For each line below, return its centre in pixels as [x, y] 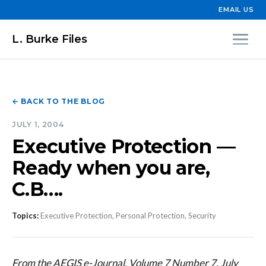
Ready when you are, [111, 168]
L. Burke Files [50, 39]
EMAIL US [236, 9]
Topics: [25, 216]
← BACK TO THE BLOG [58, 101]
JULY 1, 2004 [38, 124]
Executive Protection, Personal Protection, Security [127, 216]
